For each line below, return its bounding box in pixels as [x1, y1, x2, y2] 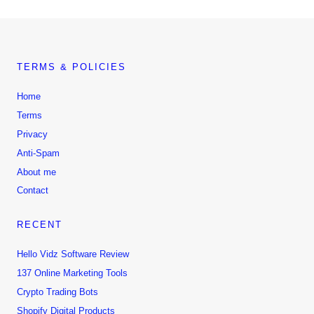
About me [17, 166, 56, 177]
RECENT [17, 219, 62, 230]
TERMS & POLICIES [17, 61, 126, 72]
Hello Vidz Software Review [17, 249, 129, 260]
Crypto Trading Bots [17, 286, 98, 297]
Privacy [17, 128, 48, 139]
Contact [17, 185, 48, 196]
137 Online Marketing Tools [17, 268, 128, 279]
